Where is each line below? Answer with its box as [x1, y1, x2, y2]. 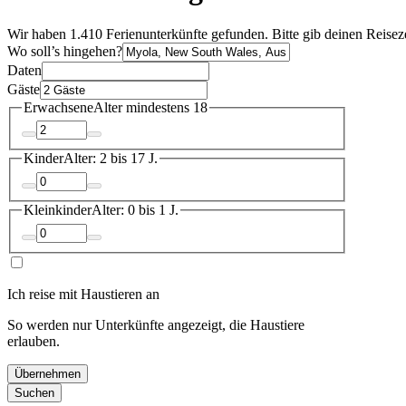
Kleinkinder [24, 201, 92, 217]
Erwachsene [24, 99, 93, 115]
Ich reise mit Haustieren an [7, 285, 159, 302]
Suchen [14, 385, 54, 400]
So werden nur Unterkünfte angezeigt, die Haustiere [7, 316, 304, 333]
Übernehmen [14, 366, 81, 381]
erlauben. [7, 333, 60, 349]
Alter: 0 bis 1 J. [92, 201, 179, 217]
